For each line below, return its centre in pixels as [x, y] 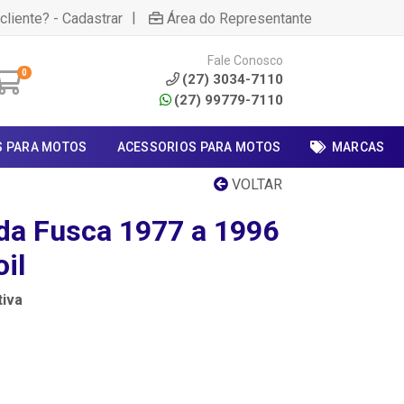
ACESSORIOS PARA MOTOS [199, 147]
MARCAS [358, 147]
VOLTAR [255, 184]
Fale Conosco [245, 60]
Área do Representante [239, 18]
